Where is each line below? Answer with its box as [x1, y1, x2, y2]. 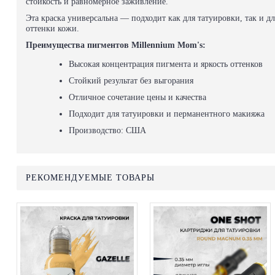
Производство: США [69, 126, 146, 135]
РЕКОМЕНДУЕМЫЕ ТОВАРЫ [26, 173, 155, 182]
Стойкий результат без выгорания [69, 76, 193, 85]
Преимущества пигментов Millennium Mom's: [26, 41, 206, 50]
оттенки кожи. [26, 24, 79, 33]
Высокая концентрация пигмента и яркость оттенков [69, 60, 263, 69]
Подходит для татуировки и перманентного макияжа [69, 109, 265, 118]
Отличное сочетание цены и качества [69, 93, 206, 102]
